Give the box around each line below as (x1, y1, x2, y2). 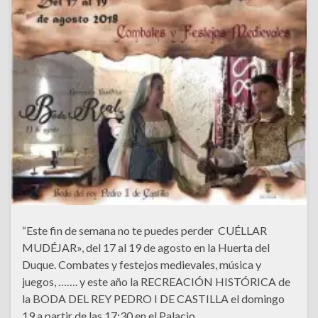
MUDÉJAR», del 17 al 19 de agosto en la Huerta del (22, 241, 270, 255)
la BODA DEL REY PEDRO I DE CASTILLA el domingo (22, 292, 285, 306)
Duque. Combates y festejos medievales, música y (22, 258, 261, 272)
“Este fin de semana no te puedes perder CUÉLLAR (22, 224, 267, 238)
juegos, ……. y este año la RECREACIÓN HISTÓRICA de (22, 275, 290, 289)
